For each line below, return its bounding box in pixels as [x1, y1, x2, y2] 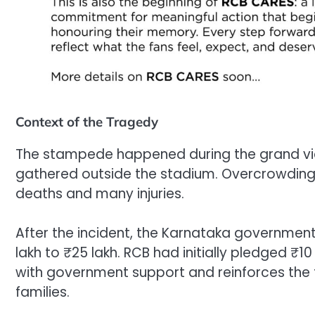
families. [15, 283, 70, 302]
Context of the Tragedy [15, 112, 158, 130]
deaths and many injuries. [15, 184, 184, 203]
